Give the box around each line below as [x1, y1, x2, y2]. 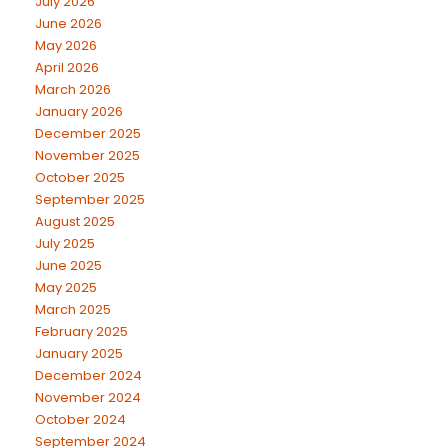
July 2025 [35, 234, 95, 253]
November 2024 [35, 388, 141, 407]
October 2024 [35, 410, 126, 429]
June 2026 [35, 14, 102, 33]
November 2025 [35, 146, 140, 165]
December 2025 [35, 124, 141, 143]
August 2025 [35, 212, 115, 231]
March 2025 [35, 300, 111, 319]
